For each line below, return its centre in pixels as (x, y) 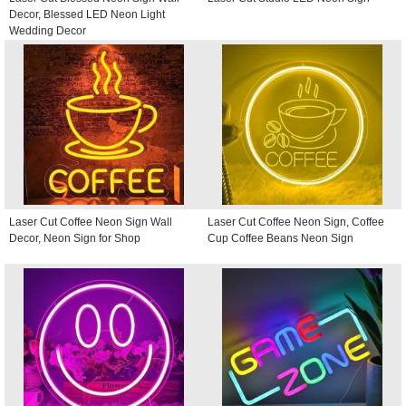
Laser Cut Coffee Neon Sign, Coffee (296, 222)
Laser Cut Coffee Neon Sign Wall (91, 222)
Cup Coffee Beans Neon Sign (280, 238)
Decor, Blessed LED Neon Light (87, 14)
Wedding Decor (48, 30)
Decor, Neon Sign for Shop (75, 238)
